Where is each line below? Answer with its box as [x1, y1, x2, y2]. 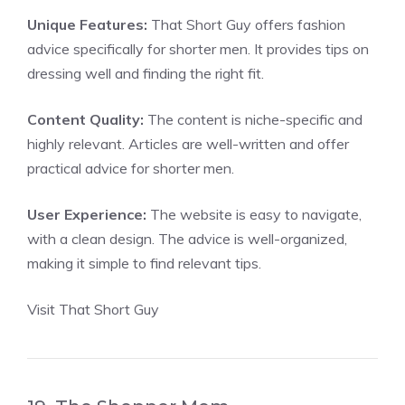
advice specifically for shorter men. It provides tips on [27, 40, 369, 58]
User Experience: [27, 205, 146, 223]
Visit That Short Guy [27, 300, 159, 318]
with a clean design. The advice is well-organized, [27, 230, 347, 248]
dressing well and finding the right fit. [27, 64, 264, 82]
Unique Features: [27, 15, 147, 33]
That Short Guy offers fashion [147, 15, 345, 33]
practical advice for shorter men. [27, 159, 234, 177]
